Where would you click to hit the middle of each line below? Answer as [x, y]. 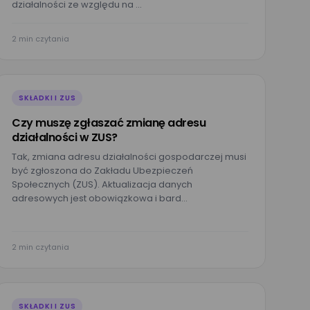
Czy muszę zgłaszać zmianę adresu [109, 123]
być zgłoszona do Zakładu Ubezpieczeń [102, 171]
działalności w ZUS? [65, 137]
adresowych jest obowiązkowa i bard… [100, 198]
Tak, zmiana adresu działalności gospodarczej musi [129, 157]
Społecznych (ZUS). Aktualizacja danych [102, 184]
